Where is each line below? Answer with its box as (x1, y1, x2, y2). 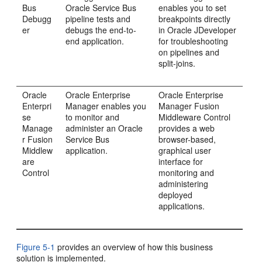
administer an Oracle (65, 122, 143, 134)
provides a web (158, 122, 215, 134)
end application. (65, 35, 125, 47)
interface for (158, 156, 204, 167)
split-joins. (158, 57, 196, 69)
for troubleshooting (158, 35, 229, 47)
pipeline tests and (65, 13, 131, 25)
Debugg (22, 13, 52, 25)
